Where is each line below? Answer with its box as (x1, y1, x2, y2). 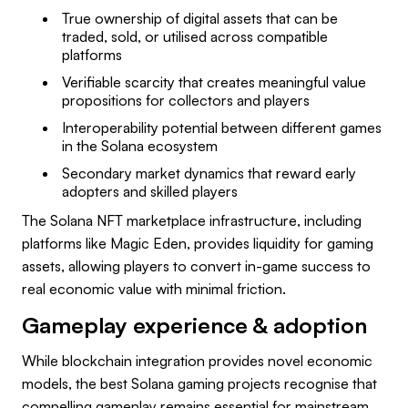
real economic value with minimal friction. (22, 279, 286, 298)
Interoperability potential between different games (62, 117, 382, 137)
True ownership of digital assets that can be (62, 8, 338, 27)
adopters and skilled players (62, 181, 238, 200)
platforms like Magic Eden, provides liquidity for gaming (22, 233, 373, 252)
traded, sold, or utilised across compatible (62, 26, 328, 46)
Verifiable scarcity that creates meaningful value (62, 72, 366, 91)
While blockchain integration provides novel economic (22, 351, 372, 370)
